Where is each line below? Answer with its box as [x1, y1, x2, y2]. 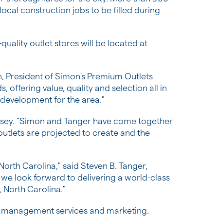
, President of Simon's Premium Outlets [2, 72, 153, 81]
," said [56, 161, 81, 170]
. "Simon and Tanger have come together [13, 116, 173, 126]
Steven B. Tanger [81, 161, 145, 170]
